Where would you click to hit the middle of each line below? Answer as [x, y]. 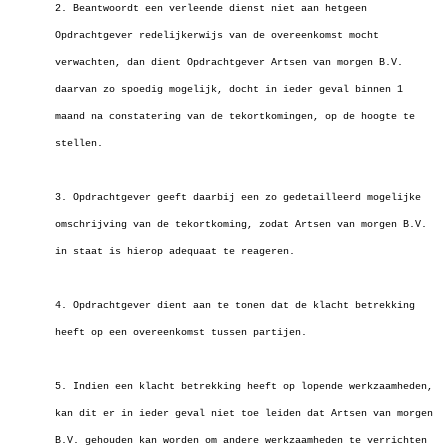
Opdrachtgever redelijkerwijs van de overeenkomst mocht [217, 35]
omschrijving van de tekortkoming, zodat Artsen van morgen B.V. [241, 224]
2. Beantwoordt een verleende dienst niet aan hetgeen [211, 8]
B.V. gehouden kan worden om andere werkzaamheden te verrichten [241, 440]
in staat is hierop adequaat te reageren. [175, 251]
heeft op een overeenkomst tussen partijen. [181, 332]
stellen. [79, 143]
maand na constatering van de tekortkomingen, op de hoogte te [235, 116]
